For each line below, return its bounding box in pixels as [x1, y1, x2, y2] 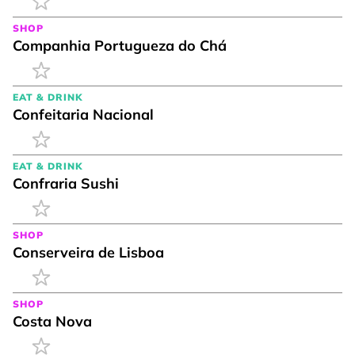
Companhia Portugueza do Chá [13, 36, 227, 55]
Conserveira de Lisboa [13, 243, 164, 261]
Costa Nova [13, 312, 92, 330]
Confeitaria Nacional [13, 105, 154, 124]
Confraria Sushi [13, 174, 119, 193]
